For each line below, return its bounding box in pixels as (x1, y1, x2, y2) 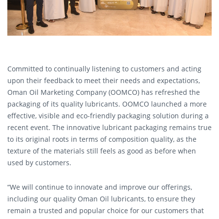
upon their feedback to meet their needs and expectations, (7, 76, 200, 86)
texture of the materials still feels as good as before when (7, 146, 196, 156)
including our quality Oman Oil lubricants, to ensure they (7, 194, 195, 203)
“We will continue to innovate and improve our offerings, (7, 182, 192, 192)
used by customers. (7, 158, 73, 168)
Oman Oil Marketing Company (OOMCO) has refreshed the (7, 88, 200, 97)
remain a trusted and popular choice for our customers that (7, 205, 204, 215)
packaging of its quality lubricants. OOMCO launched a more (7, 99, 207, 109)
